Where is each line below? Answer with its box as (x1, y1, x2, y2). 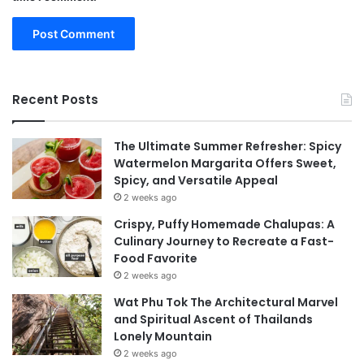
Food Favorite (114, 250, 197, 267)
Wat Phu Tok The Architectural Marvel (114, 294, 338, 311)
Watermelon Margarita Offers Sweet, (114, 155, 336, 172)
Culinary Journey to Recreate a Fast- (114, 233, 334, 250)
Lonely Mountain (114, 328, 212, 345)
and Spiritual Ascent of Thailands (114, 311, 313, 328)
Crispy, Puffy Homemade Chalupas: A (114, 216, 335, 233)
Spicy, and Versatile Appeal (114, 172, 278, 189)
